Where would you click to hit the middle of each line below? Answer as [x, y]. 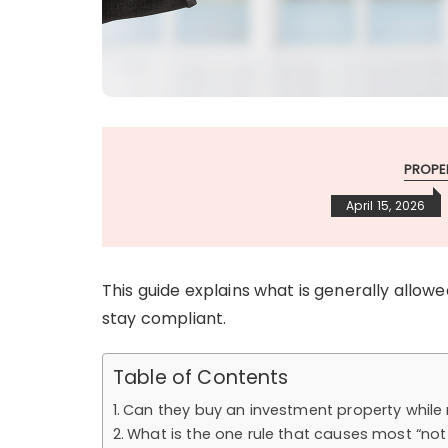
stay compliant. [164, 318]
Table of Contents [201, 377]
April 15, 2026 [386, 205]
